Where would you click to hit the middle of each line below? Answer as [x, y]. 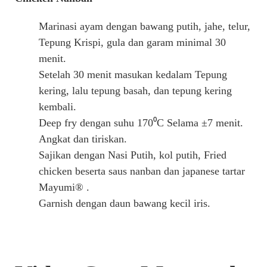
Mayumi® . [64, 187]
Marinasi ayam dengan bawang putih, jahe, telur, [144, 26]
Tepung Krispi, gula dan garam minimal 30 [132, 42]
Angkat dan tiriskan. [83, 139]
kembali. [57, 106]
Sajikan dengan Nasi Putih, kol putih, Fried [132, 155]
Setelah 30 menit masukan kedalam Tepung [133, 74]
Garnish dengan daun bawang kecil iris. [124, 203]
